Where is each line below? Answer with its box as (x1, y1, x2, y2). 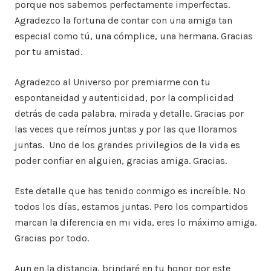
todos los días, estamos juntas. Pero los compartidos (15, 201, 248, 213)
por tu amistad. (15, 46, 82, 58)
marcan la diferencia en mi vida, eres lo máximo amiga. (15, 217, 256, 229)
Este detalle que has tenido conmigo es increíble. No (15, 185, 246, 197)
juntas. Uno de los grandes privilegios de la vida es (15, 139, 240, 151)
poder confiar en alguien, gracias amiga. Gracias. (15, 155, 227, 167)
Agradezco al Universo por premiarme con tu (15, 76, 211, 88)
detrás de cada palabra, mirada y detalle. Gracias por (15, 108, 244, 120)
